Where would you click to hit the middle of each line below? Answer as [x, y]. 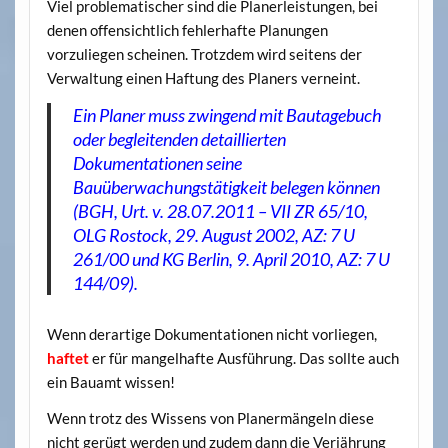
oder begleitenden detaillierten [180, 139]
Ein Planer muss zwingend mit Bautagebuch [228, 115]
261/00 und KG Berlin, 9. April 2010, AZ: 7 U [232, 259]
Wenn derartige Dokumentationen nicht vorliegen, [211, 334]
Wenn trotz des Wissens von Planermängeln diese [210, 417]
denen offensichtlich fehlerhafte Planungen [187, 29]
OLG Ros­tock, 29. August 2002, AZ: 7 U [214, 235]
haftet [67, 358]
